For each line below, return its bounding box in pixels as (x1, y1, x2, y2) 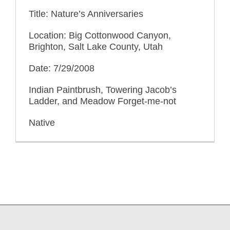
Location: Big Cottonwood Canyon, (29, 30, 171, 41)
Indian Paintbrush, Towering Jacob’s (29, 84, 177, 95)
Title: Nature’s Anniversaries (29, 8, 143, 19)
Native (29, 117, 55, 128)
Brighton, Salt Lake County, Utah (29, 41, 163, 52)
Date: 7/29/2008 (29, 63, 94, 73)
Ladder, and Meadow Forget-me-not (29, 95, 176, 106)
